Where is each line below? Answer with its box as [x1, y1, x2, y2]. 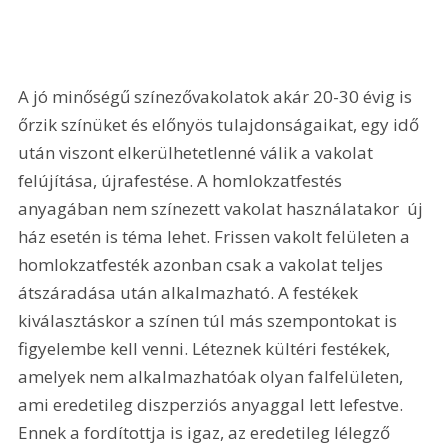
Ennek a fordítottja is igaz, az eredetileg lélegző [18, 421, 395, 445]
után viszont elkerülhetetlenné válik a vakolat [18, 141, 378, 165]
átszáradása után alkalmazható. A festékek [18, 281, 363, 305]
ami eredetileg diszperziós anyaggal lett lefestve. [18, 393, 408, 417]
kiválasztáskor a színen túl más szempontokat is [18, 309, 402, 333]
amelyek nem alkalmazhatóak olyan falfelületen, [18, 365, 408, 389]
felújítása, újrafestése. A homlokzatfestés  [18, 169, 351, 193]
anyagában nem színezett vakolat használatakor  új [18, 197, 428, 221]
